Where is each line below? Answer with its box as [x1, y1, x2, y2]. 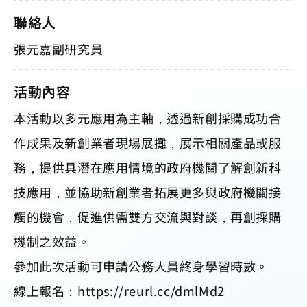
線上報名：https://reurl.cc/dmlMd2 [14, 281, 225, 299]
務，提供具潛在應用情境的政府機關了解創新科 [14, 158, 282, 176]
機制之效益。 [14, 232, 90, 250]
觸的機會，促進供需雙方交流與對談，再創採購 [14, 207, 282, 225]
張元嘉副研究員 [14, 39, 103, 58]
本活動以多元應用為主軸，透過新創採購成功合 [14, 108, 282, 127]
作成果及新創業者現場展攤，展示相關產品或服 [14, 133, 282, 151]
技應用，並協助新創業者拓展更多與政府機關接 [14, 182, 282, 201]
